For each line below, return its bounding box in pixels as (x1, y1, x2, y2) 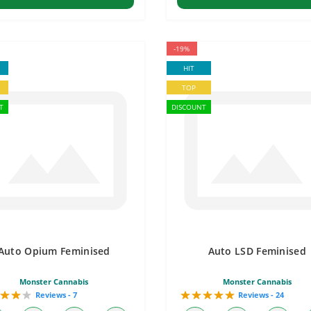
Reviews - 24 (237, 289, 284, 300)
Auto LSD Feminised (208, 244, 306, 258)
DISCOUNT (171, 102, 206, 112)
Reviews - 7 (35, 289, 77, 300)
